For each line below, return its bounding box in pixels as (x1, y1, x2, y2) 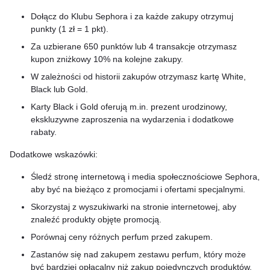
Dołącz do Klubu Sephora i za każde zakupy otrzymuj (31, 11, 233, 21)
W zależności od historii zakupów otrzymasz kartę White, (31, 72, 246, 81)
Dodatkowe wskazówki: (10, 149, 98, 159)
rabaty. (31, 127, 57, 137)
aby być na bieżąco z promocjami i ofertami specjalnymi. (31, 184, 245, 194)
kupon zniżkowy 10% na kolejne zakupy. (31, 54, 183, 64)
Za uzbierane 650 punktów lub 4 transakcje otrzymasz (31, 42, 237, 51)
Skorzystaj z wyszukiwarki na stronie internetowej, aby (31, 202, 236, 212)
